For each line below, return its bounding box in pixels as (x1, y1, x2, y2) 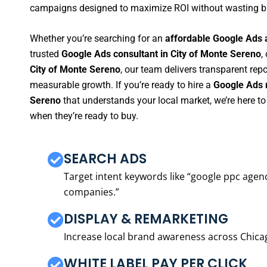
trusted (30, 48, 61, 60)
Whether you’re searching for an (30, 33, 165, 45)
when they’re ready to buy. (30, 110, 138, 122)
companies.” (64, 185, 119, 198)
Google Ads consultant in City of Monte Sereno (61, 48, 261, 60)
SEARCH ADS (64, 149, 147, 168)
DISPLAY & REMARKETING (64, 209, 228, 228)
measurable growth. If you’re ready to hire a (30, 79, 213, 91)
